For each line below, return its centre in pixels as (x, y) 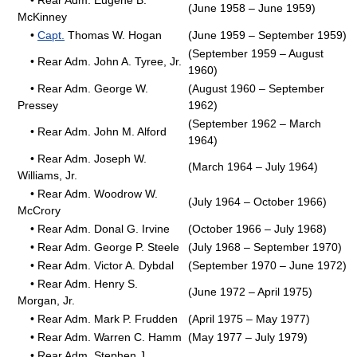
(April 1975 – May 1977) (249, 319)
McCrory (39, 210)
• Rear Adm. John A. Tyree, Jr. (100, 61)
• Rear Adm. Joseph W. (82, 159)
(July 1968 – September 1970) (265, 247)
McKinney (42, 17)
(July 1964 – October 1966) (257, 202)
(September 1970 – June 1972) (267, 265)
